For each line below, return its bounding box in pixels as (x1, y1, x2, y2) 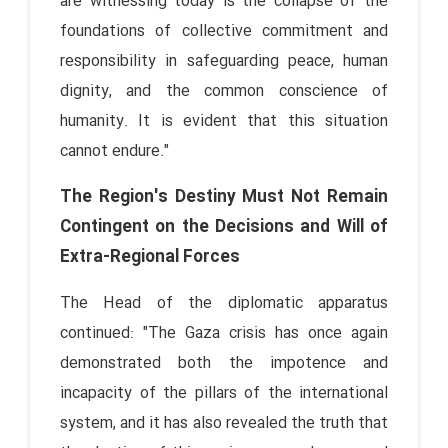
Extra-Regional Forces (60, 243, 240, 271)
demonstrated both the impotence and (60, 350, 388, 376)
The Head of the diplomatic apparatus (60, 290, 388, 316)
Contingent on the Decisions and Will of (60, 213, 388, 241)
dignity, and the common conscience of (60, 78, 388, 104)
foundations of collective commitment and (60, 18, 388, 44)
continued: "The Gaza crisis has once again (60, 320, 388, 346)
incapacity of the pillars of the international (60, 380, 388, 406)
